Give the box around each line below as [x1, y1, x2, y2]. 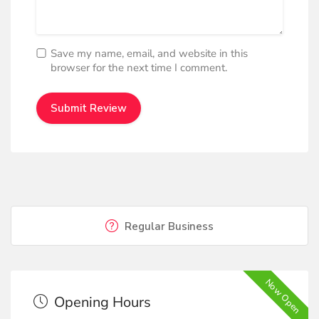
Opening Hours [51, 293, 151, 312]
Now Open [263, 276, 303, 316]
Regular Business [122, 219, 214, 234]
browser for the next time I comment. [51, 61, 227, 75]
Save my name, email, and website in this [51, 46, 248, 61]
